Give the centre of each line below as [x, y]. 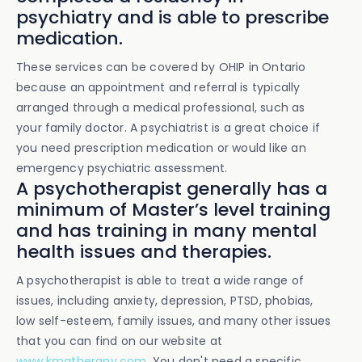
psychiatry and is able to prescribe [173, 17]
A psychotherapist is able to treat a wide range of [160, 280]
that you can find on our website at [119, 341]
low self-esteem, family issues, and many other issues [174, 321]
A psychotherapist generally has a [172, 189]
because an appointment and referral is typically [158, 87]
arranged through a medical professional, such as [161, 107]
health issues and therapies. [144, 252]
